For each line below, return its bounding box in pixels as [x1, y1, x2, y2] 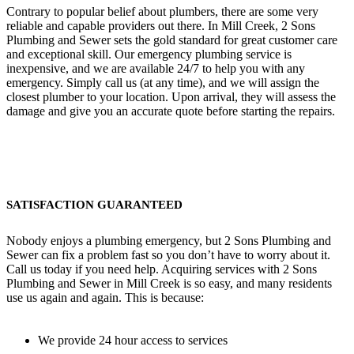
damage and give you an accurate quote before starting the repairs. [6, 104, 335, 118]
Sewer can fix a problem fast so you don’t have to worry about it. [6, 247, 330, 262]
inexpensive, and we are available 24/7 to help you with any [6, 61, 305, 75]
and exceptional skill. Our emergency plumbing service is [6, 47, 292, 61]
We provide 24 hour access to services [38, 333, 228, 347]
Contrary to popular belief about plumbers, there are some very [6, 4, 318, 18]
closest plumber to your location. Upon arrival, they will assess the [6, 89, 336, 104]
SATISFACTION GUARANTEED [6, 198, 183, 211]
